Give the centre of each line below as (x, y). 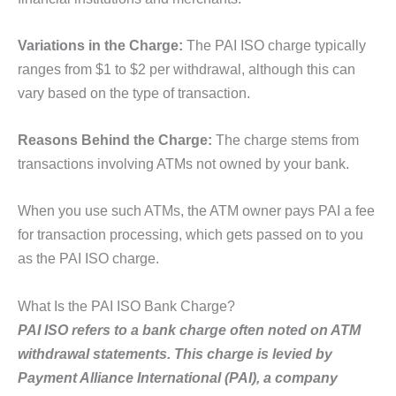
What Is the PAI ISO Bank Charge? (126, 305)
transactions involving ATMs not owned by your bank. (185, 164)
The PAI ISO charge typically (274, 45)
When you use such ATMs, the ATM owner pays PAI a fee (196, 211)
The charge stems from (286, 140)
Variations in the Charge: (100, 45)
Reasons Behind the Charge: (115, 140)
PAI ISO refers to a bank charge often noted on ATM (189, 329)
